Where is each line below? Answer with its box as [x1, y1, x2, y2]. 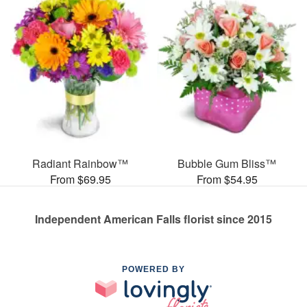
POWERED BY [122, 264, 185, 274]
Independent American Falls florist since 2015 [35, 210, 272, 227]
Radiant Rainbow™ [32, 155, 128, 171]
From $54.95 [196, 171, 258, 187]
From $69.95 [49, 171, 111, 187]
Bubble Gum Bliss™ [177, 155, 276, 171]
